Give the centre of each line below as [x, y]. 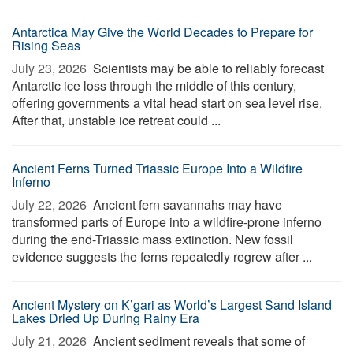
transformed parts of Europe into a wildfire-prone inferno [167, 222]
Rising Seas [46, 45]
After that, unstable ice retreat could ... [116, 120]
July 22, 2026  [51, 204]
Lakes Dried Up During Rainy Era [106, 318]
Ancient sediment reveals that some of [197, 341]
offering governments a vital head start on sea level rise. [167, 103]
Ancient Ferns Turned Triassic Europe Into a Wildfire [157, 168]
